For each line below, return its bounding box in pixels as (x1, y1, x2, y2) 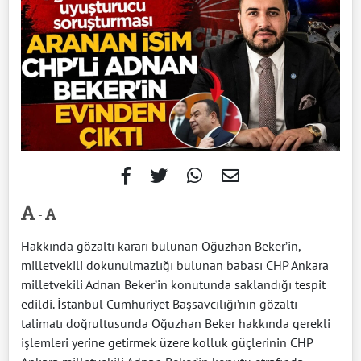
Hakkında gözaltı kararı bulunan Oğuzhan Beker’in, (21, 237, 301, 254)
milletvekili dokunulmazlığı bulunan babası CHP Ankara (21, 256, 329, 273)
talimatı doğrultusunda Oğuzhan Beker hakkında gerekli (21, 314, 330, 331)
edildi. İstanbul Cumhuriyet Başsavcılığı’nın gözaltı (21, 295, 297, 312)
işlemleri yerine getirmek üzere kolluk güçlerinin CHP (21, 334, 313, 351)
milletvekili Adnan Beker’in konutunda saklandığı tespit (21, 276, 326, 293)
